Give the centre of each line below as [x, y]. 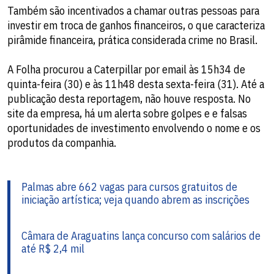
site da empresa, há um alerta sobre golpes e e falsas [127, 113]
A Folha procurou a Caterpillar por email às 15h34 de [126, 69]
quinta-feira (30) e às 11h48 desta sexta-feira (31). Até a [136, 84]
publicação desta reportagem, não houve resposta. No [129, 98]
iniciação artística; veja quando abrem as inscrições [135, 199]
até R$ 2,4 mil [53, 248]
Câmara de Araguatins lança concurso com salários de [141, 235]
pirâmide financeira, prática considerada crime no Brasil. [132, 40]
